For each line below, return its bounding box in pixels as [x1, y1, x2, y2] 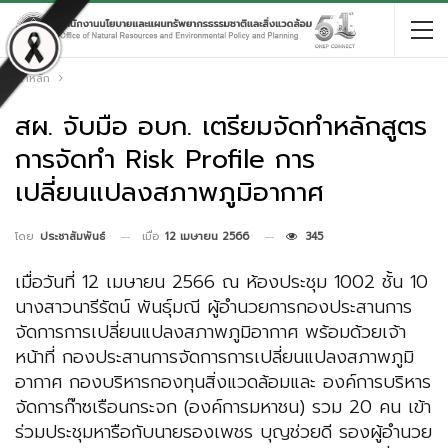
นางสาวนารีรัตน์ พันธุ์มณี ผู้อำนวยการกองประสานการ [15, 293, 412, 322]
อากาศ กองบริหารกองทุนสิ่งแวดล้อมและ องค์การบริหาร [15, 368, 431, 397]
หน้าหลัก [10, 70, 50, 87]
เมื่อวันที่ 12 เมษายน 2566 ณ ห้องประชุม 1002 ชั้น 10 [15, 268, 428, 297]
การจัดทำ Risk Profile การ [15, 140, 315, 179]
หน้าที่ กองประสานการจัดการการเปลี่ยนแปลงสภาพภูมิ [15, 343, 414, 372]
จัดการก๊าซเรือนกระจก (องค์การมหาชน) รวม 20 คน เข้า [15, 393, 431, 422]
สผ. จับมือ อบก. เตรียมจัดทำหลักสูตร [15, 107, 427, 146]
